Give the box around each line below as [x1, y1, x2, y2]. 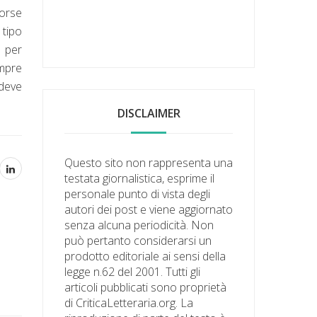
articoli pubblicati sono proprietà [64, 279, 227, 295]
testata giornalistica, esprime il [64, 170, 215, 186]
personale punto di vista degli [64, 185, 211, 202]
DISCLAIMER [117, 105, 180, 121]
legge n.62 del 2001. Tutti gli [64, 263, 201, 279]
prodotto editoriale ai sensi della [64, 248, 226, 264]
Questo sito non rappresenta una [64, 154, 234, 171]
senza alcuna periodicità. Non [64, 217, 214, 233]
